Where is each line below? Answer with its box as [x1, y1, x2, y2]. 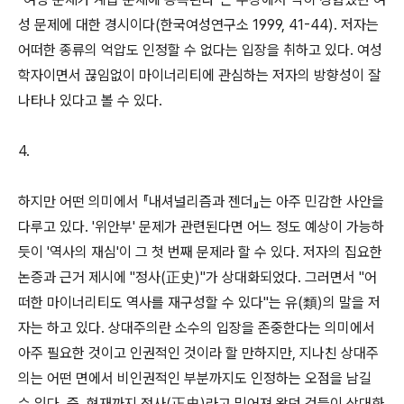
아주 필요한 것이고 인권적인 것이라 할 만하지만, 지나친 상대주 [18, 344, 379, 362]
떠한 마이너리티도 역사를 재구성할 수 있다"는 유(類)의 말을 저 [18, 294, 381, 311]
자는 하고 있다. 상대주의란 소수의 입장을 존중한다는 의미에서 [18, 319, 375, 336]
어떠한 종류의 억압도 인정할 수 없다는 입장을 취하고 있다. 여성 [18, 41, 382, 59]
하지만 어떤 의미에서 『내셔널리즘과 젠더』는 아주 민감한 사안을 [18, 193, 384, 210]
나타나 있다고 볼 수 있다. [18, 92, 162, 109]
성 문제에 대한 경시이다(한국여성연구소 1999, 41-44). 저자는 [18, 16, 379, 33]
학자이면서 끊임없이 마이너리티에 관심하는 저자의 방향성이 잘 [18, 67, 381, 84]
